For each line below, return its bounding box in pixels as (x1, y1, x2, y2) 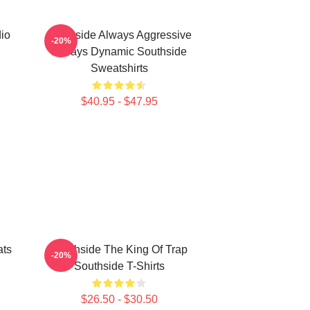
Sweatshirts (90, 62, 148, 74)
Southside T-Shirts (73, 260, 165, 272)
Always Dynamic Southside (51, 46, 187, 57)
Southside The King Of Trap (51, 244, 188, 255)
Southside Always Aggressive (46, 29, 192, 41)
